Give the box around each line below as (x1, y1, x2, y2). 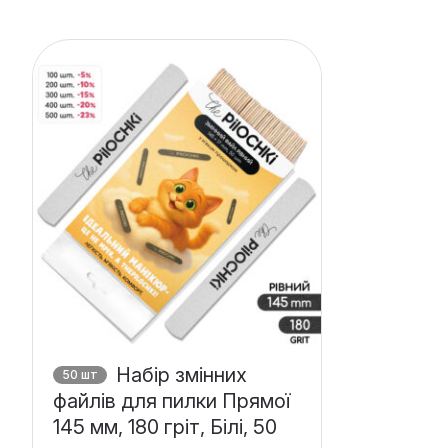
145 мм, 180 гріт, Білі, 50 (52, 414, 277, 439)
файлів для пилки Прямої (52, 388, 290, 413)
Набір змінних (110, 362, 247, 387)
